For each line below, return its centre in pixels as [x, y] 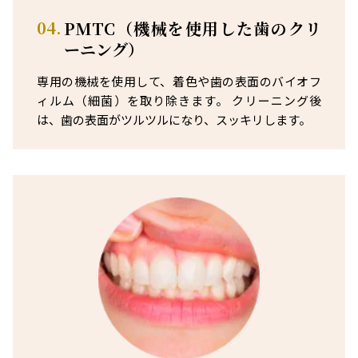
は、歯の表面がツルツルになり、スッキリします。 [174, 119]
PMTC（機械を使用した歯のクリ [193, 28]
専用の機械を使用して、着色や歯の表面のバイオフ [179, 81]
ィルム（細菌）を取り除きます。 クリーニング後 [179, 100]
